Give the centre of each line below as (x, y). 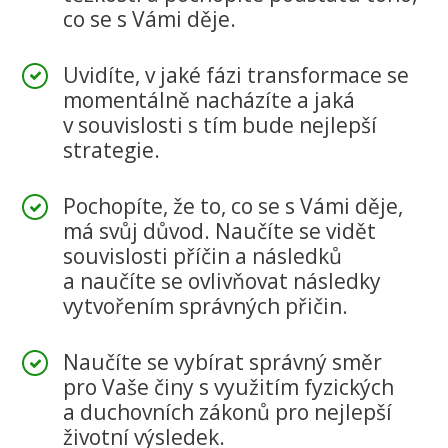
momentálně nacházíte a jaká (209, 99)
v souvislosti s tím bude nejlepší (220, 124)
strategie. (112, 149)
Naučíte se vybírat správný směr (223, 362)
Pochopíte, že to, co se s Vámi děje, (233, 206)
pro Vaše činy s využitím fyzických (229, 387)
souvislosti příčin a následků (203, 256)
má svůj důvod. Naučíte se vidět (220, 231)
